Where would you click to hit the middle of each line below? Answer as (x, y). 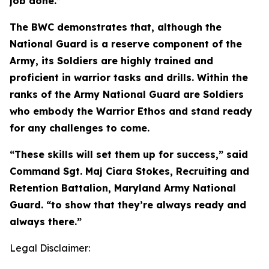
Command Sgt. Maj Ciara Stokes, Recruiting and (129, 171)
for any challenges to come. (80, 128)
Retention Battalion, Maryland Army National (123, 188)
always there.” (46, 222)
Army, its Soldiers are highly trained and (111, 61)
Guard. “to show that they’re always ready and (128, 205)
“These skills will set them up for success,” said (129, 154)
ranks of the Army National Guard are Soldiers (127, 94)
